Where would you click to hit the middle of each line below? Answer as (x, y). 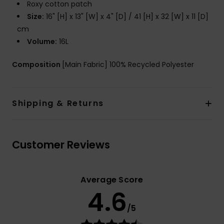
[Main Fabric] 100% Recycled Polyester (128, 65)
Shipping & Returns (58, 103)
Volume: (42, 42)
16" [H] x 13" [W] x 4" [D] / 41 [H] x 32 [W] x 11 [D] (126, 17)
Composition (37, 65)
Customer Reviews (61, 145)
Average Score (112, 180)
